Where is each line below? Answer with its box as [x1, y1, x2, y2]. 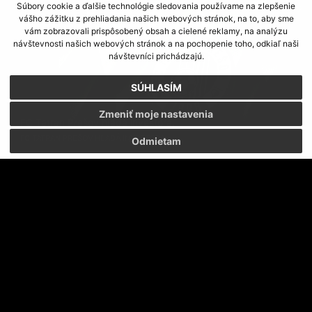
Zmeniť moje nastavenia [99, 108, 213, 120]
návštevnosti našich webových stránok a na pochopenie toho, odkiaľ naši [13, 38, 299, 49]
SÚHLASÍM [130, 81, 182, 93]
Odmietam [131, 134, 181, 147]
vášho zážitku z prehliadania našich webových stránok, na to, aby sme [18, 13, 294, 24]
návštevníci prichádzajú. [108, 51, 204, 62]
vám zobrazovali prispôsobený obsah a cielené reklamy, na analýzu [24, 26, 288, 37]
